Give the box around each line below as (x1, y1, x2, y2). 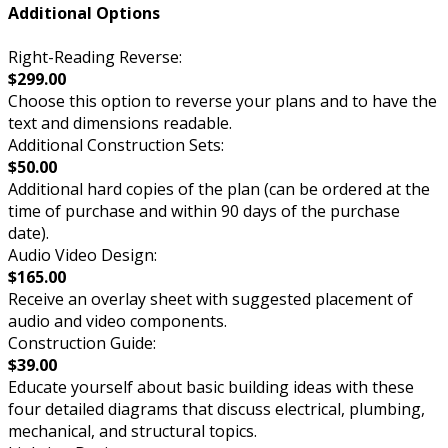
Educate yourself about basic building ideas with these (8, 375, 414, 398)
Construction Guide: (8, 331, 156, 354)
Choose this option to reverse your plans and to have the (8, 89, 437, 112)
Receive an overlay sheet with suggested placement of (8, 287, 413, 310)
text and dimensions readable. (8, 111, 232, 134)
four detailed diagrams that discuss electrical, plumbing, (8, 397, 425, 420)
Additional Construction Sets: (8, 133, 224, 156)
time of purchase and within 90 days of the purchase (8, 199, 400, 222)
